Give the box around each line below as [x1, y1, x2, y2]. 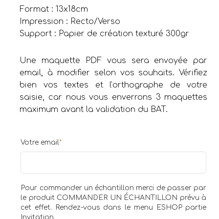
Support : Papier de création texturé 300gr [20, 29, 190, 39]
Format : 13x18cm [20, 5, 88, 14]
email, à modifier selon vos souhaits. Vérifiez [20, 68, 208, 78]
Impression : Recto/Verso [20, 17, 121, 26]
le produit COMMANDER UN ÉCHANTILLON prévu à [21, 194, 207, 202]
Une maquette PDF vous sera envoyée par [20, 56, 208, 66]
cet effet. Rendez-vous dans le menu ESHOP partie [21, 204, 207, 212]
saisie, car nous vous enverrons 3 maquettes [20, 93, 208, 102]
